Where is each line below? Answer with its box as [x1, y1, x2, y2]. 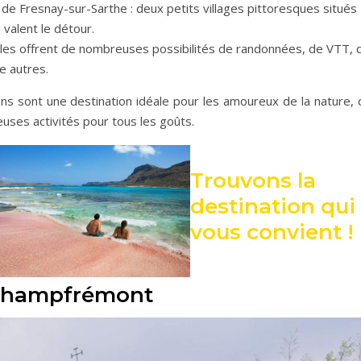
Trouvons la [189, 167, 316, 193]
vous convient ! [189, 218, 354, 245]
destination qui [189, 193, 355, 219]
